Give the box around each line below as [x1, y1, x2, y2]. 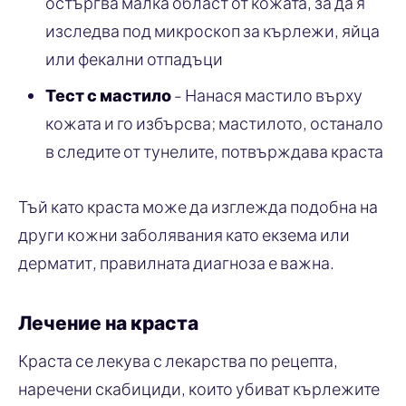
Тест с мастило [45, 83, 171, 105]
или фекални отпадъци [45, 47, 223, 69]
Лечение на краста [18, 309, 198, 334]
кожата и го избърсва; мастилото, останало [45, 111, 383, 133]
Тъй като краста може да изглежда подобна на [18, 195, 378, 217]
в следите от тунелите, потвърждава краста [45, 140, 383, 161]
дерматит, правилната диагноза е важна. [18, 251, 334, 273]
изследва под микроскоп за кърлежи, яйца [45, 19, 380, 41]
